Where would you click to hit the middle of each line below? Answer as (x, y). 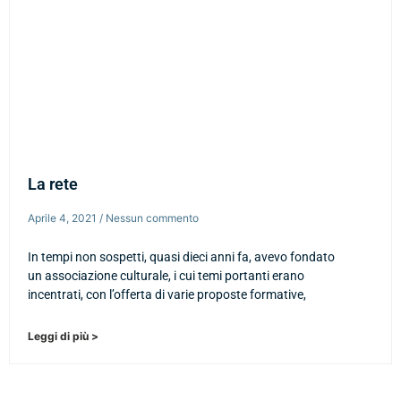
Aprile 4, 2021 (64, 218)
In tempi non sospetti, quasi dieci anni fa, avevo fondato (181, 257)
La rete (53, 184)
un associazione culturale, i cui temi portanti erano (166, 276)
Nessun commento (151, 218)
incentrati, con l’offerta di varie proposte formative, (167, 295)
